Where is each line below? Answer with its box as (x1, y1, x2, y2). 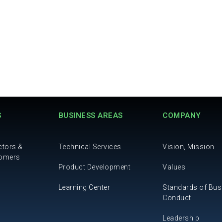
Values (163, 163, 186, 171)
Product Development (58, 163, 131, 171)
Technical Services (58, 142, 121, 151)
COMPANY (163, 111, 201, 120)
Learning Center (58, 183, 111, 191)
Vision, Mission (163, 142, 215, 151)
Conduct (163, 193, 191, 202)
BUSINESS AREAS (58, 111, 123, 120)
